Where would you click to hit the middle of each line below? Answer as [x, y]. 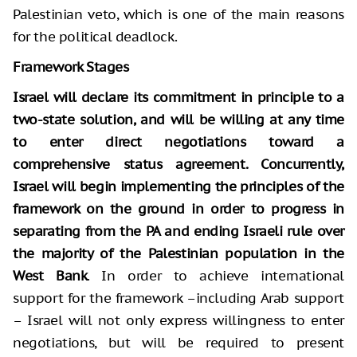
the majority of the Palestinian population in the [178, 254]
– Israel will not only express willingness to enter [178, 321]
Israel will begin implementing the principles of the [178, 187]
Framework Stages [71, 67]
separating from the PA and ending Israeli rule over [178, 231]
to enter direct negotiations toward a [178, 142]
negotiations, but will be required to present [178, 343]
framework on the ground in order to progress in [178, 209]
